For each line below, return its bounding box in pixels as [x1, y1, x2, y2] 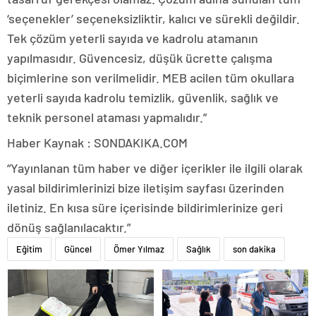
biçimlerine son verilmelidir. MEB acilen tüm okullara [7, 69, 294, 85]
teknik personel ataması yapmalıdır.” [7, 109, 207, 125]
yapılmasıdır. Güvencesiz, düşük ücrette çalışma [7, 49, 272, 66]
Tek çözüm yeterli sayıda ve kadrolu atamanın [7, 30, 258, 46]
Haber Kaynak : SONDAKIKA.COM [7, 134, 188, 150]
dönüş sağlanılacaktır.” [7, 219, 130, 235]
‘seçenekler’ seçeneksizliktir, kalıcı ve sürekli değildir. [7, 10, 300, 26]
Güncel [64, 243, 92, 255]
